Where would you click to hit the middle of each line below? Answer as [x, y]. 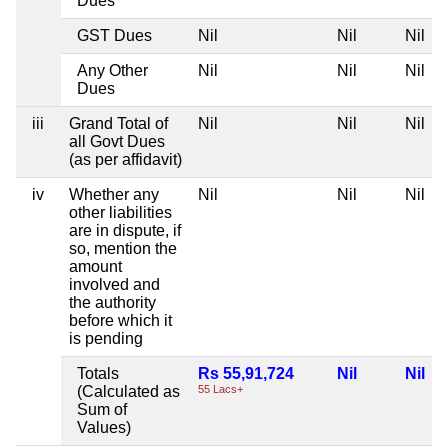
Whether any [114, 195]
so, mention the [123, 249]
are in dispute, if [125, 231]
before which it [120, 321]
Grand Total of [118, 124]
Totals [98, 374]
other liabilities [120, 213]
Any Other [112, 71]
